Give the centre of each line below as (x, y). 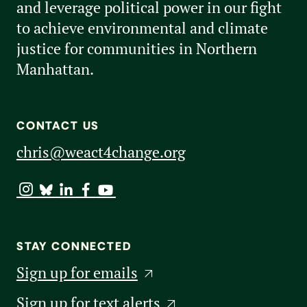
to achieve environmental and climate (142, 28)
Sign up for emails (77, 272)
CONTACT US (58, 126)
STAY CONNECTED (74, 246)
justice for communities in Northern (136, 48)
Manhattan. (55, 69)
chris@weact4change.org (101, 152)
